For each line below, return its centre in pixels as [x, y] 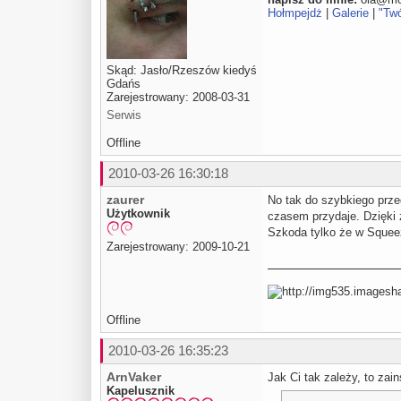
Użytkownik [138, 213]
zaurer [125, 199]
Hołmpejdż [295, 13]
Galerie [350, 13]
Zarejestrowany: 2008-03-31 [178, 97]
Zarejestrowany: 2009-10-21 [178, 246]
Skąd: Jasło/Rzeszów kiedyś [182, 70]
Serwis [124, 115]
